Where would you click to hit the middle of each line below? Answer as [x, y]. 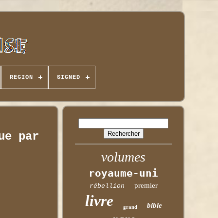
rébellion [107, 186]
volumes [124, 157]
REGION [21, 77]
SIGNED [68, 77]
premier [146, 185]
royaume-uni [124, 173]
